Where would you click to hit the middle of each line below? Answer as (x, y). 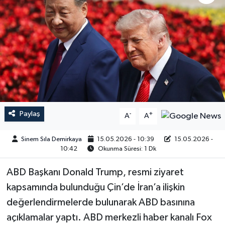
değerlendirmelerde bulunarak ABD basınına (100, 203)
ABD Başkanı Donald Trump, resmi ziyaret (95, 173)
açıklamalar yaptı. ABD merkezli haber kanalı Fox (109, 218)
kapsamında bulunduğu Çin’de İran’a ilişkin (95, 188)
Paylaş (30, 114)
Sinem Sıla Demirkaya (52, 139)
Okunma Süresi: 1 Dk (126, 149)
